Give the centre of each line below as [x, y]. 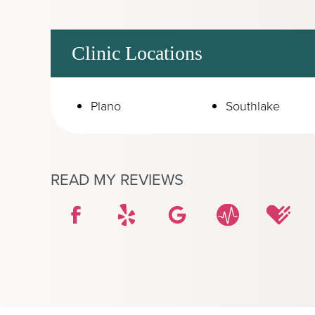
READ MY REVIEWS [117, 179]
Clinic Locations [137, 53]
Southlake [252, 105]
